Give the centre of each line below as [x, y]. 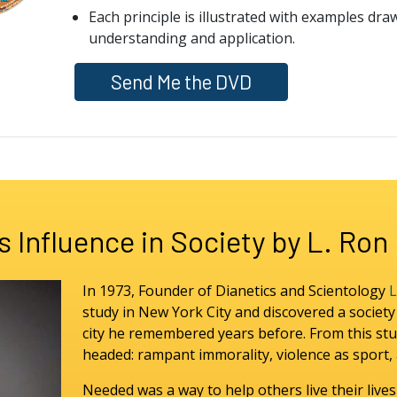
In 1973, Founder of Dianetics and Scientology [236, 291]
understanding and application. [191, 38]
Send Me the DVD [181, 82]
